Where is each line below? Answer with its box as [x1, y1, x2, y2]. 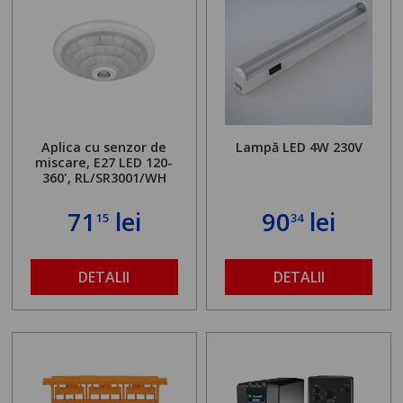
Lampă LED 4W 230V [235, 138, 363, 156]
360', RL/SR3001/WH [41, 168, 166, 186]
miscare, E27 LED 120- [35, 153, 174, 171]
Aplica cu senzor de [41, 138, 167, 156]
